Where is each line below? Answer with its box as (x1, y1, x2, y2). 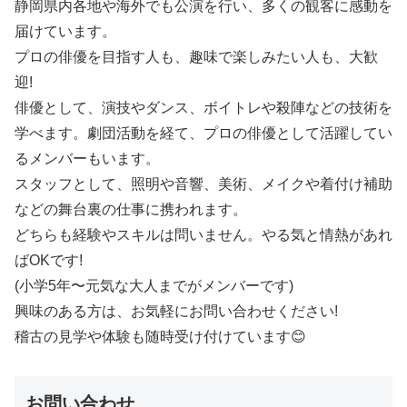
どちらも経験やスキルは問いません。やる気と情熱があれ (15, 226, 392, 243)
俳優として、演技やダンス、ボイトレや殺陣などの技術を (15, 99, 392, 115)
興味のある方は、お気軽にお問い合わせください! (15, 303, 338, 319)
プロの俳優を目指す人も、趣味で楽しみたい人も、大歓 (15, 48, 378, 65)
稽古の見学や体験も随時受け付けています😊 (15, 328, 306, 344)
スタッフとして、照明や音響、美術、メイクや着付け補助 (15, 175, 392, 192)
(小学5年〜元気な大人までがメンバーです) (15, 277, 293, 293)
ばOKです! (15, 252, 83, 268)
